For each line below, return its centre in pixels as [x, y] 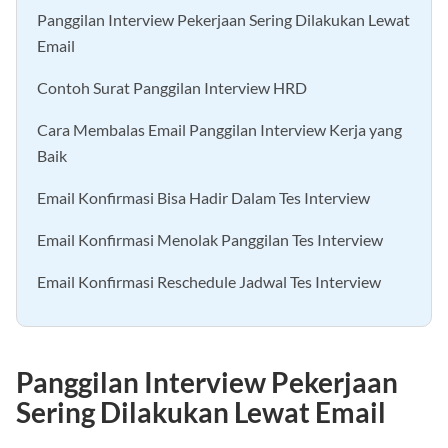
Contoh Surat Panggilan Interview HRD [172, 88]
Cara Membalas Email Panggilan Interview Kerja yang [219, 130]
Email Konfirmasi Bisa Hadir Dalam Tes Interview [203, 198]
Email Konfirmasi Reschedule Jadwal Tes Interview [209, 282]
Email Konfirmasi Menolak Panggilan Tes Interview [210, 240]
